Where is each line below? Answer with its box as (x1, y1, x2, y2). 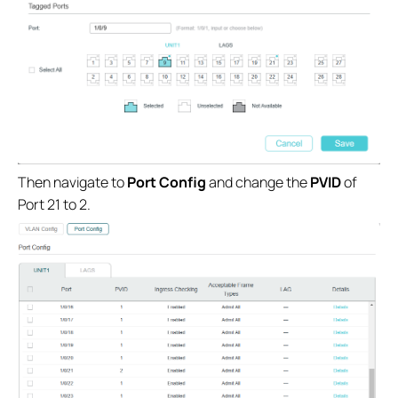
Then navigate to (18, 171, 127, 192)
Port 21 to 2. (18, 194, 91, 214)
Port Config (127, 171, 206, 192)
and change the (206, 171, 310, 192)
